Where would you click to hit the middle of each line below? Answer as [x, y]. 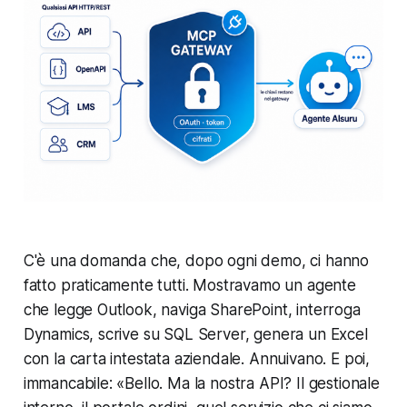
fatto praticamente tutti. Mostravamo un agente [189, 286]
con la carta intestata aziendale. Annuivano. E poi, [197, 359]
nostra [233, 384]
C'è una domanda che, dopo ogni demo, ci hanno [196, 261]
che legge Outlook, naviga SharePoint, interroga [192, 310]
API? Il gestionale [317, 384]
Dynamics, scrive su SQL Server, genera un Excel [195, 335]
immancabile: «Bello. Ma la [117, 384]
